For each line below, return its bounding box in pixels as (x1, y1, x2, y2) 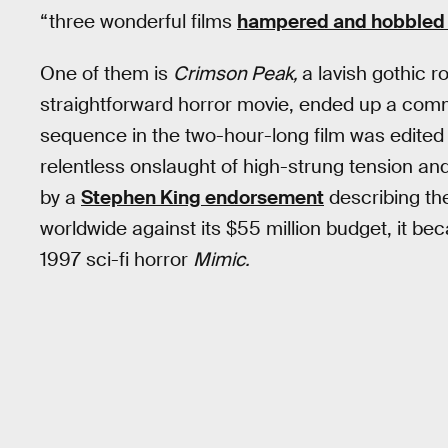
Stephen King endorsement (81, 185, 324, 211)
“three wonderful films (40, 8, 237, 34)
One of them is (40, 61, 173, 87)
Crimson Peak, (173, 61, 302, 87)
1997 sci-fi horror (40, 247, 193, 273)
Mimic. (193, 247, 250, 273)
